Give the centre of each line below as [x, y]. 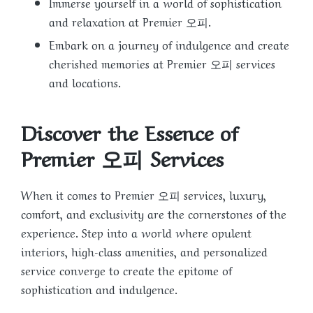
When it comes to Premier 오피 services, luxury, [144, 195]
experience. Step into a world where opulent [136, 232]
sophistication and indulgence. [99, 289]
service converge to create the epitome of [126, 270]
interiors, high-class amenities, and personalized [144, 251]
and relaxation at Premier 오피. [130, 21]
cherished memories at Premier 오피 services [162, 63]
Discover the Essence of [130, 130]
